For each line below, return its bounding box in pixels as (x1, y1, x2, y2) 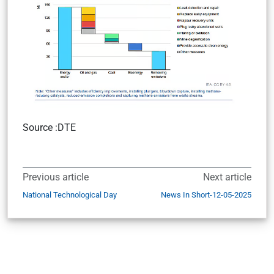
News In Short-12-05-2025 (161, 190, 251, 199)
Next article (203, 171, 251, 183)
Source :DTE (23, 122, 76, 133)
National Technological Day (23, 190, 117, 199)
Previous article (23, 171, 89, 183)
